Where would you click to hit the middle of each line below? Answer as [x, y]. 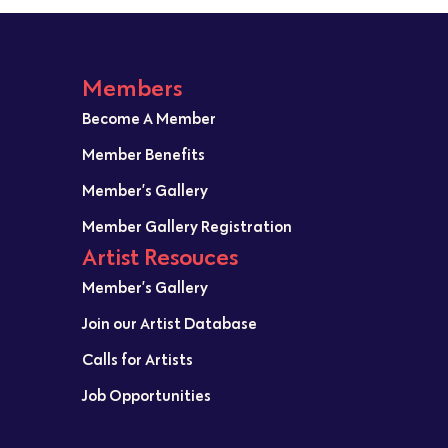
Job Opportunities [146, 395]
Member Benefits [143, 154]
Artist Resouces [160, 257]
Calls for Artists [137, 359]
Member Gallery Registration [187, 226]
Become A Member [149, 118]
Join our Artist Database [169, 323]
